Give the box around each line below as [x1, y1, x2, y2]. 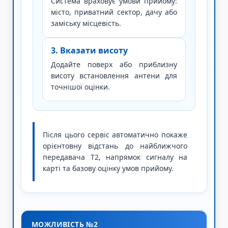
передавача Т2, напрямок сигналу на [43, 152, 187, 162]
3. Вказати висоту [51, 45, 128, 56]
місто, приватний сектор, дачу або [51, 7, 177, 17]
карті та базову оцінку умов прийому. [43, 163, 174, 173]
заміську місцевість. [51, 18, 121, 28]
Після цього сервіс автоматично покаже [43, 130, 187, 139]
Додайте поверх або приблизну [51, 60, 177, 69]
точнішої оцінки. [51, 82, 110, 92]
